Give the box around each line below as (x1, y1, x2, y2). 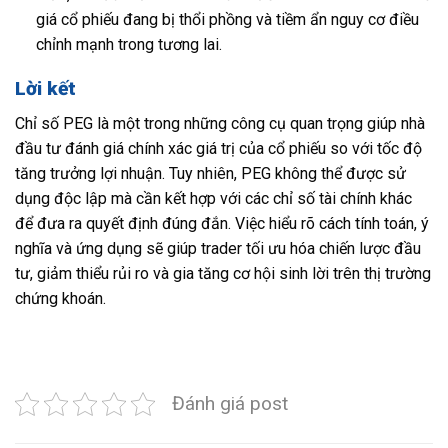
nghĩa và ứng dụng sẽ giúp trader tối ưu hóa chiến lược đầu (15, 238, 421, 258)
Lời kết (15, 77, 76, 101)
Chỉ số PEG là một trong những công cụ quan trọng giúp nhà (15, 113, 425, 133)
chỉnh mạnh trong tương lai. (35, 34, 222, 54)
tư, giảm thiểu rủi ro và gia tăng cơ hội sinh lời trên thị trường (15, 263, 431, 283)
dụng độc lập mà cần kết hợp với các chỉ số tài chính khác (15, 188, 412, 208)
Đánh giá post (172, 391, 288, 415)
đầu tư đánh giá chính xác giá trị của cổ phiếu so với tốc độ (15, 138, 422, 158)
